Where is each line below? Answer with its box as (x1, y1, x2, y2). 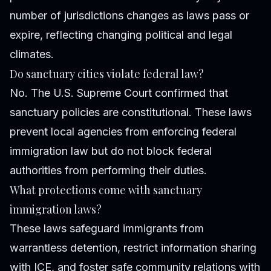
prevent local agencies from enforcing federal (10, 125, 237, 139)
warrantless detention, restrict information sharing (10, 241, 256, 255)
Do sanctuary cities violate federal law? (10, 67, 204, 82)
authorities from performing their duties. (10, 164, 207, 177)
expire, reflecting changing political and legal (10, 28, 232, 42)
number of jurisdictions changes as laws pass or (10, 9, 249, 22)
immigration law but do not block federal (10, 145, 212, 158)
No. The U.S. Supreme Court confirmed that (10, 87, 228, 100)
